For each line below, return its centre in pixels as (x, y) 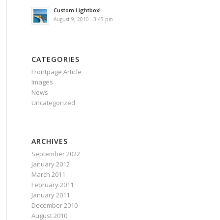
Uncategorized (53, 103)
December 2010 (54, 205)
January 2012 (50, 164)
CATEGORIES (55, 59)
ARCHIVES (49, 141)
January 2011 (50, 195)
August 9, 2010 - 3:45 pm (83, 19)
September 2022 (55, 154)
